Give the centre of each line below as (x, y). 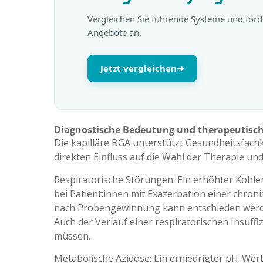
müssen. (72, 236)
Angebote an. (114, 32)
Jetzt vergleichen (139, 68)
